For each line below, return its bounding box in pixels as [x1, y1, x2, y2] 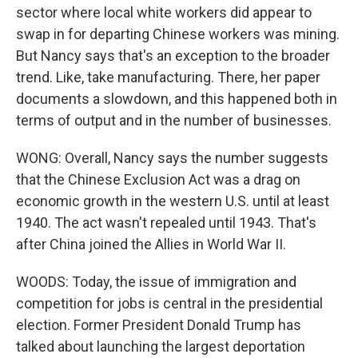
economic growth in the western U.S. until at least [16, 193, 329, 209]
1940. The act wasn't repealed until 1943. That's [16, 214, 316, 231]
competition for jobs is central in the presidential [16, 295, 323, 312]
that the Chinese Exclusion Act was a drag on [16, 171, 300, 188]
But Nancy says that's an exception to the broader [16, 47, 330, 64]
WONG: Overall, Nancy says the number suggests [16, 149, 328, 166]
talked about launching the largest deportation [16, 338, 305, 355]
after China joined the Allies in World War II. [16, 236, 286, 253]
